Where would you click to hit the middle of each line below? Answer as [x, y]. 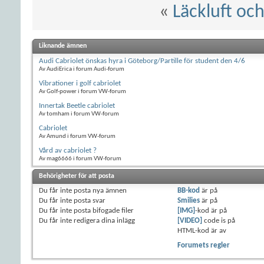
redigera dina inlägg [103, 221]
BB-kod [188, 191]
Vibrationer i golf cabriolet [80, 84]
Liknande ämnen [63, 46]
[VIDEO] [189, 221]
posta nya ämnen [99, 191]
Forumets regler [203, 246]
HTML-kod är [198, 231]
